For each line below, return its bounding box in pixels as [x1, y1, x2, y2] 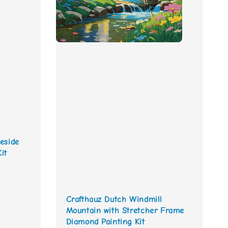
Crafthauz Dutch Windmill [66, 194, 162, 204]
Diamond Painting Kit [66, 217, 145, 226]
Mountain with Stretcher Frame [66, 206, 184, 215]
